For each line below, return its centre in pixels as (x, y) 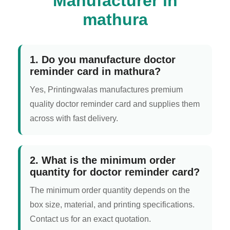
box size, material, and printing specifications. (112, 204)
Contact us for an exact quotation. (90, 219)
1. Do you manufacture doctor (103, 59)
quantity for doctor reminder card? (115, 172)
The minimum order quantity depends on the (110, 190)
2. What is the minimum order (103, 160)
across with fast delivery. (74, 118)
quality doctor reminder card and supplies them (115, 104)
